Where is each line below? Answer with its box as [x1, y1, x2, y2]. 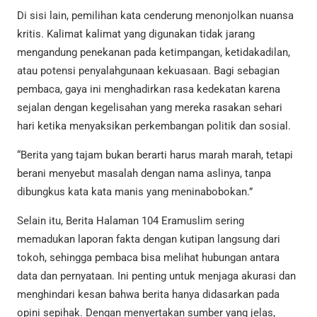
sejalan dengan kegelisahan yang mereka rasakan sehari [17, 100, 282, 114]
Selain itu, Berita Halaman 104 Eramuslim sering [17, 214, 244, 227]
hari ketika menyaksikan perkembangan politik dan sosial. [17, 119, 291, 132]
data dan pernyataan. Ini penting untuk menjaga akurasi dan [17, 269, 296, 282]
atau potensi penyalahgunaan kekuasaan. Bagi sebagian [17, 64, 279, 77]
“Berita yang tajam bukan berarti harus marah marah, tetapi [17, 148, 293, 161]
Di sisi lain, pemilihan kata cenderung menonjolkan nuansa [17, 8, 294, 22]
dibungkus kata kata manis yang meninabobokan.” [17, 185, 253, 198]
